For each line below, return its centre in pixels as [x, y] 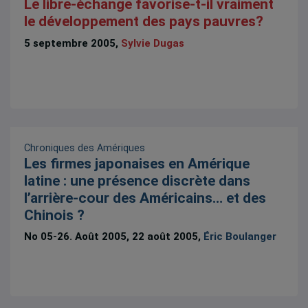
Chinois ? [55, 215]
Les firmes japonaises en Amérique [137, 163]
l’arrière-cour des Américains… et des [145, 198]
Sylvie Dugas [153, 43]
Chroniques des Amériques [85, 147]
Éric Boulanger [240, 237]
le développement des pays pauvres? [144, 22]
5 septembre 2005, [73, 43]
